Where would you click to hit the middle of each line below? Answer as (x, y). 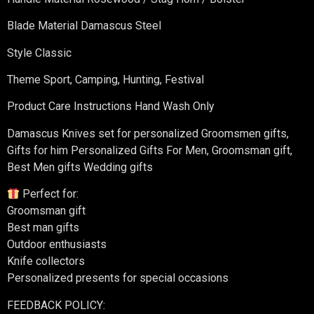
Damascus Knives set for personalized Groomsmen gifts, (148, 133)
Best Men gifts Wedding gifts (80, 167)
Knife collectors (46, 261)
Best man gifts (43, 228)
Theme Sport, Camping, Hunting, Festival (105, 80)
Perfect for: (49, 194)
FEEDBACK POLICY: (56, 305)
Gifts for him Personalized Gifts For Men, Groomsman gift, (150, 150)
